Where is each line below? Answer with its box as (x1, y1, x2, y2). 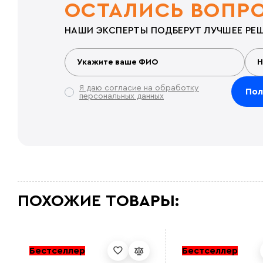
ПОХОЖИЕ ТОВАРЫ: (18, 193, 179, 209)
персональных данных (79, 92, 164, 100)
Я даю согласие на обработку (79, 83, 199, 92)
